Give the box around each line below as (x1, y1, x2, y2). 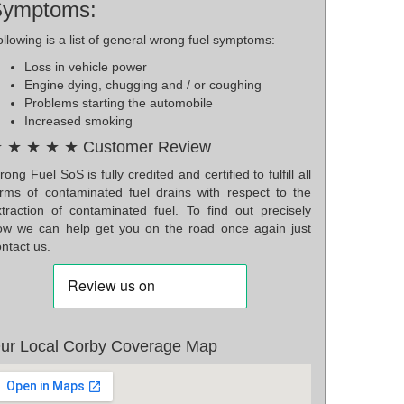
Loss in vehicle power (24, 60, 147, 75)
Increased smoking (24, 114, 133, 129)
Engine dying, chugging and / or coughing (24, 78, 262, 93)
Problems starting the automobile (24, 96, 213, 111)
